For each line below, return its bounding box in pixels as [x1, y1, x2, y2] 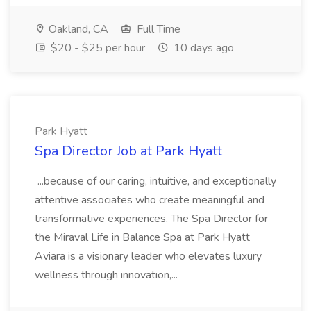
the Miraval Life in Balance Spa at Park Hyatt [35, 230, 250, 245]
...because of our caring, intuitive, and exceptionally [35, 174, 276, 189]
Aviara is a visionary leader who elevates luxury [35, 249, 262, 264]
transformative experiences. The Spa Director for [35, 211, 268, 226]
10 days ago [171, 40, 234, 56]
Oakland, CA [46, 22, 108, 37]
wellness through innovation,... [35, 267, 180, 283]
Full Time [134, 22, 180, 37]
